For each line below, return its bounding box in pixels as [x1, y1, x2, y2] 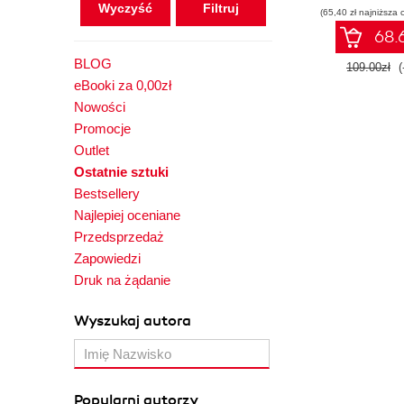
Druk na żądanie [74, 272, 170, 288]
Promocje [74, 121, 131, 136]
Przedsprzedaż [74, 229, 164, 244]
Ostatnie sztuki [74, 164, 169, 179]
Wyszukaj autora [74, 312, 191, 330]
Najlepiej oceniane [74, 207, 180, 223]
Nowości [74, 99, 125, 115]
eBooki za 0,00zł [74, 78, 171, 93]
